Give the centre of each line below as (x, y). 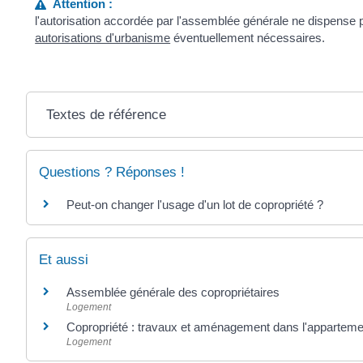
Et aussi (64, 260)
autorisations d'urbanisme (103, 38)
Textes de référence (106, 115)
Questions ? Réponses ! (112, 173)
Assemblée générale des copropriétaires (173, 293)
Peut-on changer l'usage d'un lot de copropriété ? (195, 205)
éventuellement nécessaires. (248, 38)
